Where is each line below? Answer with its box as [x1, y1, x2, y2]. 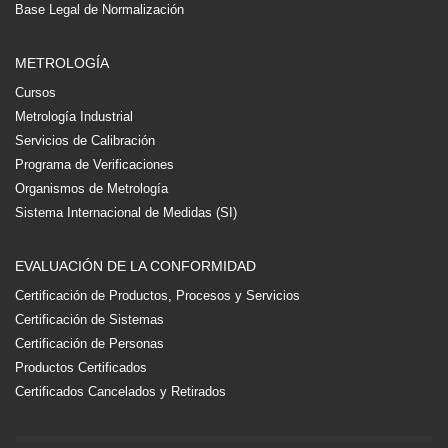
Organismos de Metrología [15, 181, 168, 196]
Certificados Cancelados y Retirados [15, 384, 226, 399]
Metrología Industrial [15, 109, 133, 124]
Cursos [15, 85, 56, 100]
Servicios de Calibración [15, 133, 155, 148]
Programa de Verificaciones [15, 157, 174, 172]
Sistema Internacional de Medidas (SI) [15, 205, 237, 220]
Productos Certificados [15, 360, 147, 375]
